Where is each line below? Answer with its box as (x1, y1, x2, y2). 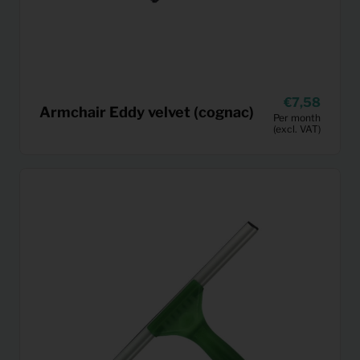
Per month (273, 111, 321, 124)
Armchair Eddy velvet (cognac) (39, 104, 254, 121)
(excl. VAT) (273, 122, 321, 135)
